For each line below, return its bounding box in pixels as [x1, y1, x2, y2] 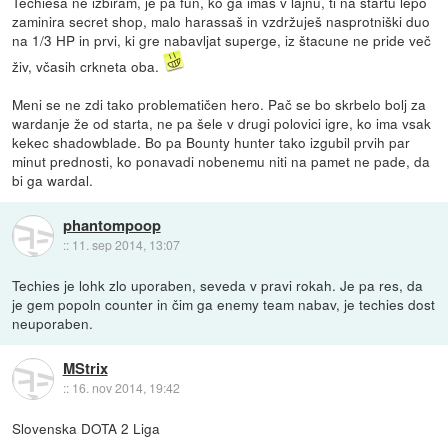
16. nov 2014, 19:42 [71, 379, 180, 397]
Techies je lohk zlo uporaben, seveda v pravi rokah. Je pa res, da [12, 275, 424, 296]
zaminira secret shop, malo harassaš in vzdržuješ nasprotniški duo [12, 11, 431, 32]
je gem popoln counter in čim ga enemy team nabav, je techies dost [12, 294, 436, 315]
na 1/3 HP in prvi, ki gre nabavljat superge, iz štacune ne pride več [12, 30, 432, 51]
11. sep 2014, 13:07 [71, 236, 180, 254]
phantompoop [62, 214, 161, 237]
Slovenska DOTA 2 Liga [12, 418, 161, 439]
